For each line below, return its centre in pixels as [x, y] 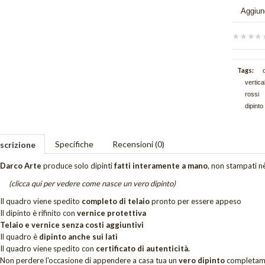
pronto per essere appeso [195, 201]
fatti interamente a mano [160, 166]
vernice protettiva [111, 213]
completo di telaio [115, 201]
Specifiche [74, 144]
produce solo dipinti [77, 166]
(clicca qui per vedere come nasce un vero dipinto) [92, 184]
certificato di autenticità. [143, 249]
